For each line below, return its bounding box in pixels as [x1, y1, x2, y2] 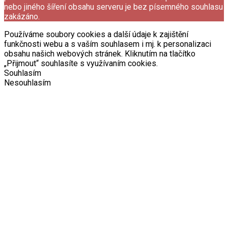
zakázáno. [4, 12, 40, 22]
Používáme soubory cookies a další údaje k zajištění [4, 30, 188, 40]
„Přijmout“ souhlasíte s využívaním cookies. [4, 59, 158, 69]
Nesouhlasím [4, 78, 51, 88]
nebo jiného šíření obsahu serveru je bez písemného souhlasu [4, 2, 223, 12]
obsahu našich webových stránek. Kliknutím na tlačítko [4, 49, 195, 59]
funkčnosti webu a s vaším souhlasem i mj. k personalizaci [4, 39, 211, 49]
